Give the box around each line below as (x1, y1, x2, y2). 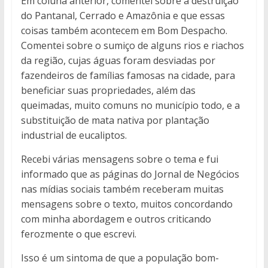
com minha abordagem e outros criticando (20, 212, 211, 226)
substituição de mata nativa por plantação (20, 113, 209, 127)
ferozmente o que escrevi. (20, 227, 136, 240)
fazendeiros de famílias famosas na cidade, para (20, 68, 235, 82)
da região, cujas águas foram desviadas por (20, 53, 215, 67)
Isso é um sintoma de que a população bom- (20, 251, 219, 264)
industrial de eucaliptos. (20, 128, 127, 142)
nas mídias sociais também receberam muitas (20, 182, 224, 196)
